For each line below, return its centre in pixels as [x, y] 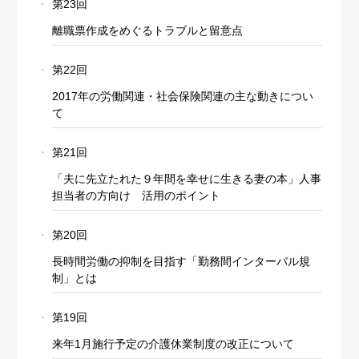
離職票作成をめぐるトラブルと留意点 [147, 31]
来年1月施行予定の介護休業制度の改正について [173, 344]
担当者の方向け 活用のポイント [136, 196]
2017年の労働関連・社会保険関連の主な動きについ [182, 97]
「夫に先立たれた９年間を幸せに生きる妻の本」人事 [186, 179]
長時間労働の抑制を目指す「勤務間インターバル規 [181, 262]
